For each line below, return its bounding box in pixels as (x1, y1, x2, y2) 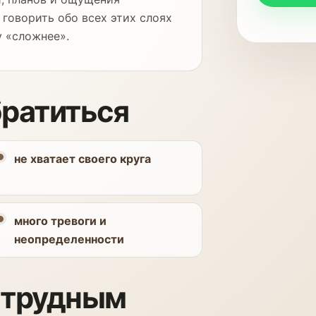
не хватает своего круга (13, 152, 151, 166)
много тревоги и (13, 214, 107, 228)
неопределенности (13, 232, 124, 246)
